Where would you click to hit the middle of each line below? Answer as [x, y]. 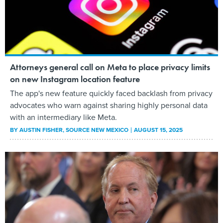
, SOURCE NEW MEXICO [96, 130]
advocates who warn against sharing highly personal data [109, 106]
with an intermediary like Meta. [63, 117]
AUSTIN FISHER [41, 130]
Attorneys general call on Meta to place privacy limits [110, 67]
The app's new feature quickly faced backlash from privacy [111, 94]
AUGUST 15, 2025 [158, 130]
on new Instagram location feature [75, 79]
